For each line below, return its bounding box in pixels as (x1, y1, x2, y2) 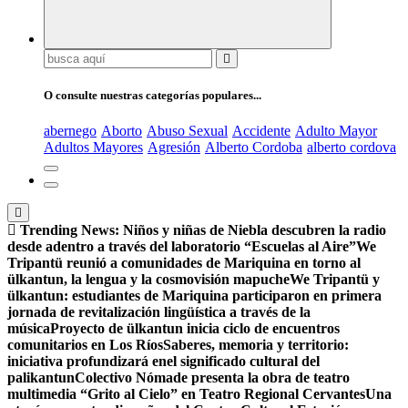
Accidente (232, 123, 291, 139)
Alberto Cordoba (205, 139, 302, 156)
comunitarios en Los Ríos (7, 337, 163, 353)
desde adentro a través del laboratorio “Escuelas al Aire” (7, 239, 356, 255)
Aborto (101, 123, 142, 139)
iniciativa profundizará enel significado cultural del (7, 353, 320, 370)
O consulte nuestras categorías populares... (44, 88, 261, 103)
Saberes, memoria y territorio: (163, 337, 349, 353)
